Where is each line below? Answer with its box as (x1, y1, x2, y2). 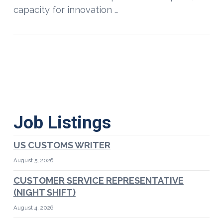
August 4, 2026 (13, 204, 53, 211)
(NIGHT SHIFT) (13, 187, 76, 198)
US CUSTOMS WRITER (13, 139, 111, 150)
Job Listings (13, 112, 111, 133)
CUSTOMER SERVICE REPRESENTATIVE (13, 175, 184, 186)
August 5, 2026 (13, 156, 53, 164)
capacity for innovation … (13, 4, 118, 15)
